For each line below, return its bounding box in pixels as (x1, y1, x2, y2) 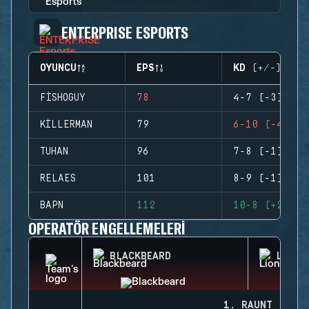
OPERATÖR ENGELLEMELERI (28, 218, 186, 238)
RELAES (40, 173, 76, 184)
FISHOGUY (40, 92, 86, 103)
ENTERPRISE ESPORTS (61, 22, 188, 42)
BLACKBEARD (110, 251, 171, 262)
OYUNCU (40, 63, 77, 74)
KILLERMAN (40, 119, 92, 130)
